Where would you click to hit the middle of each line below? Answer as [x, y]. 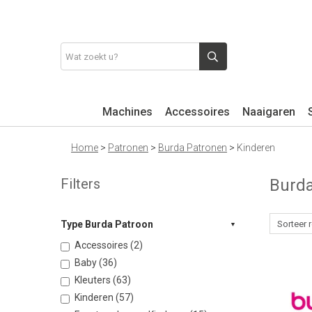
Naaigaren [269, 112]
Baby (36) [96, 263]
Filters [80, 184]
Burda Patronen [193, 148]
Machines [127, 112]
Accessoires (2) [109, 245]
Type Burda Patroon [107, 224]
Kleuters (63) [103, 280]
